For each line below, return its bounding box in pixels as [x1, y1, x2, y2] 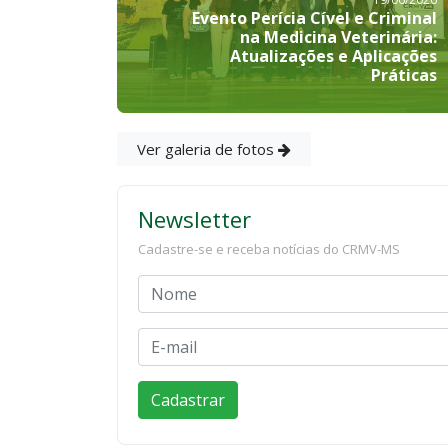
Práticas [371, 63, 437, 86]
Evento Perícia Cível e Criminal [192, 6, 437, 29]
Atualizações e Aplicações [230, 44, 437, 67]
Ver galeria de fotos [137, 138, 278, 159]
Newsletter [138, 204, 251, 234]
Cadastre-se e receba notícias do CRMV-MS [138, 240, 400, 258]
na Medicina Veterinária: [240, 25, 437, 48]
